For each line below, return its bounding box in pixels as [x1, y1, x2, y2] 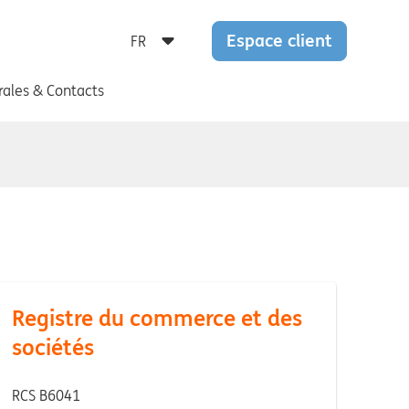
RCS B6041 [12, 386, 85, 404]
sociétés [12, 333, 95, 362]
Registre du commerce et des [12, 304, 303, 332]
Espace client [226, 28, 332, 51]
